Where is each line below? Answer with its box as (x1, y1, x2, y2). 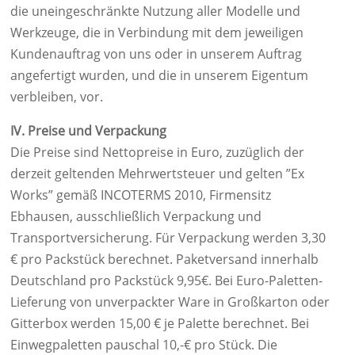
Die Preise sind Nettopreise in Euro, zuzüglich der (10, 143, 304, 161)
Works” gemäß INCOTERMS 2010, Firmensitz (10, 186, 271, 204)
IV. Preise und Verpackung (10, 122, 166, 139)
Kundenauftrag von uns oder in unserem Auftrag (10, 45, 302, 63)
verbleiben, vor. (10, 88, 103, 105)
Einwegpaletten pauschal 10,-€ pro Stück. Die (10, 336, 277, 353)
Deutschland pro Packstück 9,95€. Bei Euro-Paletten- (10, 272, 323, 289)
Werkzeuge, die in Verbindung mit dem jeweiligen (10, 24, 303, 41)
